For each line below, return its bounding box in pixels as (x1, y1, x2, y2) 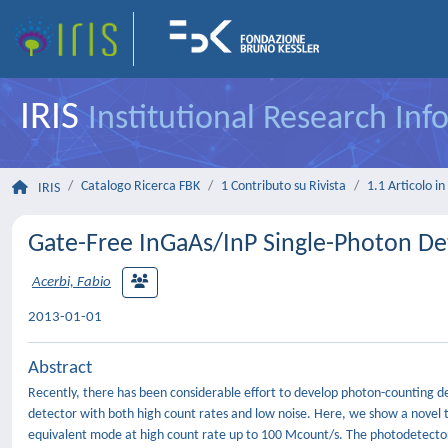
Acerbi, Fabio (32, 275, 111, 291)
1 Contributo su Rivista (221, 179, 346, 194)
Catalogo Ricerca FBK (81, 179, 200, 194)
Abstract (28, 359, 92, 378)
